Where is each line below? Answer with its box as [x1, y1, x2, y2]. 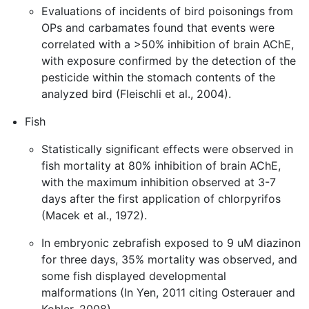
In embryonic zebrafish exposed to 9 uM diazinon [41, 236, 301, 250]
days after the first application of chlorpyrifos [41, 192, 281, 206]
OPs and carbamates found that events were [41, 21, 275, 34]
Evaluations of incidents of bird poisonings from [41, 4, 293, 18]
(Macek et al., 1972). [41, 208, 147, 222]
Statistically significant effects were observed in [41, 142, 293, 156]
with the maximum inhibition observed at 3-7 [41, 175, 276, 189]
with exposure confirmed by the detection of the [41, 54, 296, 68]
